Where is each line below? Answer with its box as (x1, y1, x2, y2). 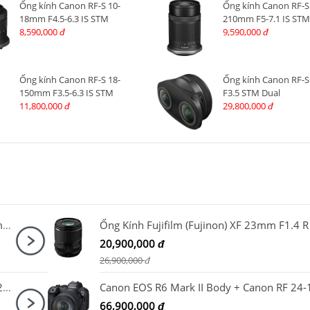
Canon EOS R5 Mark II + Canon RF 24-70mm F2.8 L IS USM (3, 218, 11, 232)
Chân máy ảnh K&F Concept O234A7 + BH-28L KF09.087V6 (3, 280, 11, 295)
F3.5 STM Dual (222, 86, 280, 100)
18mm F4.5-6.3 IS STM (19, 12, 109, 25)
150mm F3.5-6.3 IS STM (19, 86, 113, 100)
